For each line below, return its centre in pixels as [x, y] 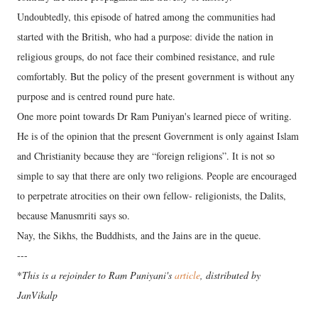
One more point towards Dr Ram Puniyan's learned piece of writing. [154, 116]
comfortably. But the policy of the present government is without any [156, 77]
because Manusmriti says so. [73, 216]
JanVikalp [37, 295]
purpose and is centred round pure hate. [96, 97]
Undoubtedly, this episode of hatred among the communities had [146, 17]
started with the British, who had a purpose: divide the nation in [145, 37]
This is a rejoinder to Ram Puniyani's [98, 275]
